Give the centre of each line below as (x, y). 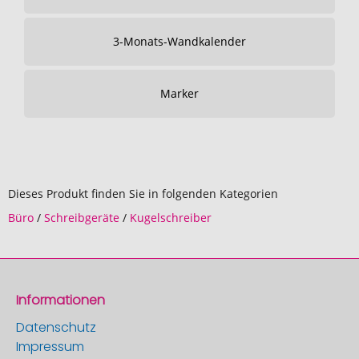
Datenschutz (56, 327)
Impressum (50, 347)
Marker (179, 93)
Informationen (61, 300)
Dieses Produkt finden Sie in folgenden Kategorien (143, 194)
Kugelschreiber (171, 218)
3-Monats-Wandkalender (179, 41)
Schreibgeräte (82, 218)
